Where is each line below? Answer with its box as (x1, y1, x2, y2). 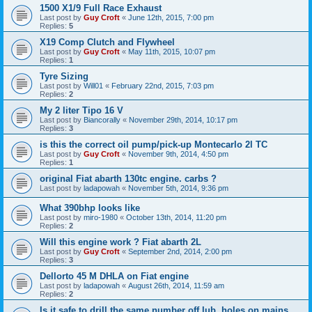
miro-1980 (84, 213, 118, 222)
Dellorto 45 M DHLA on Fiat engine (40, 271, 189, 282)
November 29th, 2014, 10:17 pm (129, 116, 237, 125)
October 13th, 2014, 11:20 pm (126, 213, 226, 222)
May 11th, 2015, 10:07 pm (128, 47, 215, 56)
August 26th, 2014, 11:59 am (128, 281, 224, 290)
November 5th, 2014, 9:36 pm (128, 184, 228, 193)
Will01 (84, 81, 103, 91)
